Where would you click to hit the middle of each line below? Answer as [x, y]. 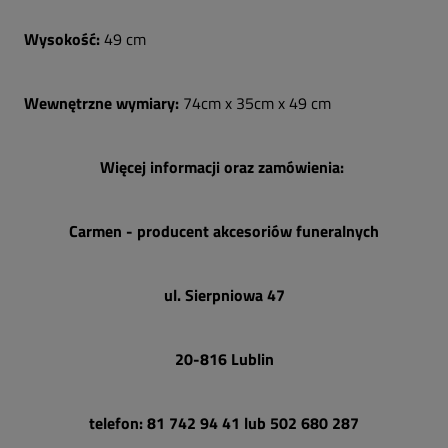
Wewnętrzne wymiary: [103, 103]
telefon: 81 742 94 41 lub [179, 423]
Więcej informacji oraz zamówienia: [224, 167]
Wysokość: [64, 39]
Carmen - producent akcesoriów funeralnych [224, 231]
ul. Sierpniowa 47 [224, 295]
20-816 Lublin [224, 359]
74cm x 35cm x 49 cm [257, 103]
